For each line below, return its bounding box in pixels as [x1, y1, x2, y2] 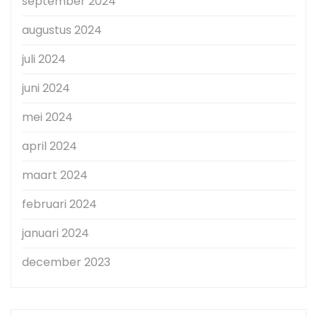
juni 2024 [22, 80, 70, 97]
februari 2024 [22, 196, 97, 213]
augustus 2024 [22, 22, 102, 39]
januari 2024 [22, 225, 89, 242]
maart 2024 [22, 167, 88, 184]
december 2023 [22, 254, 110, 271]
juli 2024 [22, 51, 66, 68]
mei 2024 [22, 109, 73, 126]
